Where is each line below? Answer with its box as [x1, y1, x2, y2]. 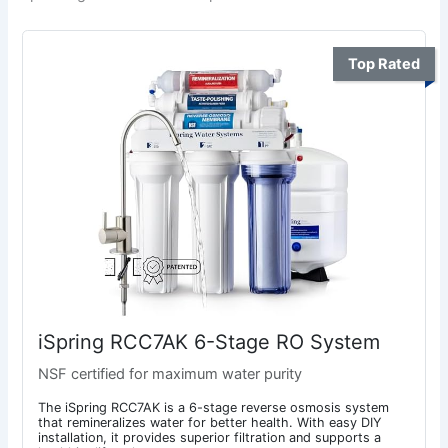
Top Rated [347, 54, 420, 73]
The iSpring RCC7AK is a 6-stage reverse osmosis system [38, 400, 390, 416]
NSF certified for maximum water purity [38, 364, 303, 383]
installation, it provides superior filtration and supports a [38, 430, 382, 446]
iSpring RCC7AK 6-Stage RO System [38, 330, 381, 355]
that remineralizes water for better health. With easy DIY [38, 415, 382, 431]
